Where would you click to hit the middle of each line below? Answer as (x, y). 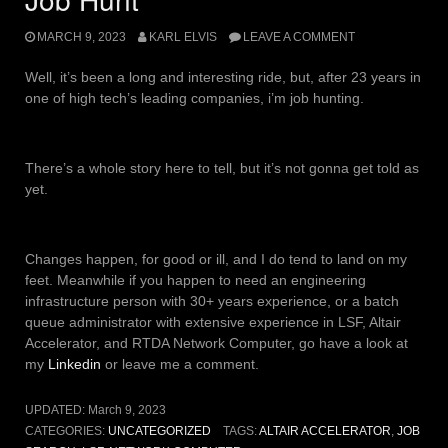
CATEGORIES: (66, 430)
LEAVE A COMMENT (298, 36)
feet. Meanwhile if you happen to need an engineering (195, 279)
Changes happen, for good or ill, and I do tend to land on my (216, 258)
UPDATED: (56, 409)
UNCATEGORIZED (159, 430)
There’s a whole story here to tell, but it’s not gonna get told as (222, 167)
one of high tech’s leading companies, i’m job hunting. (194, 97)
